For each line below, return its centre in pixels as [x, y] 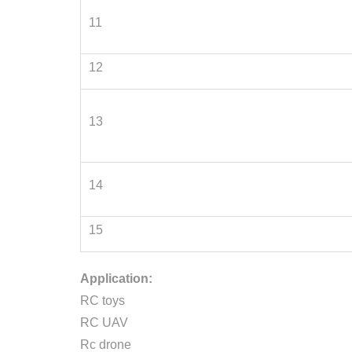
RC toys [103, 301]
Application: [116, 279]
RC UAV [104, 323]
